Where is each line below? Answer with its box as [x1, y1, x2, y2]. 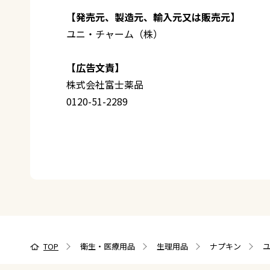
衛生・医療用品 [80, 240, 135, 252]
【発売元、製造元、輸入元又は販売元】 [66, 9, 240, 24]
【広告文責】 [66, 60, 124, 75]
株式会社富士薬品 [66, 77, 143, 92]
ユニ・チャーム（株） [66, 26, 163, 41]
